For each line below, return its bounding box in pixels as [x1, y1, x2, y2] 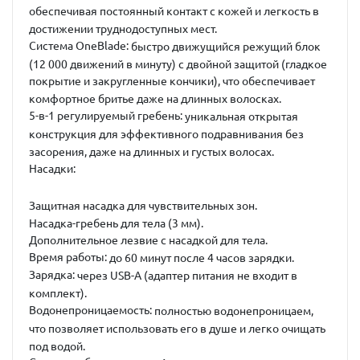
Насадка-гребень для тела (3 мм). [29, 216, 203, 230]
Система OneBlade [29, 39, 126, 52]
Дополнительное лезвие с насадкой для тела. [29, 234, 268, 247]
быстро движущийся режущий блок [131, 39, 321, 53]
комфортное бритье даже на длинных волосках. [29, 92, 281, 106]
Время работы [29, 251, 104, 264]
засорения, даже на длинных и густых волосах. [29, 145, 274, 158]
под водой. [29, 339, 85, 353]
